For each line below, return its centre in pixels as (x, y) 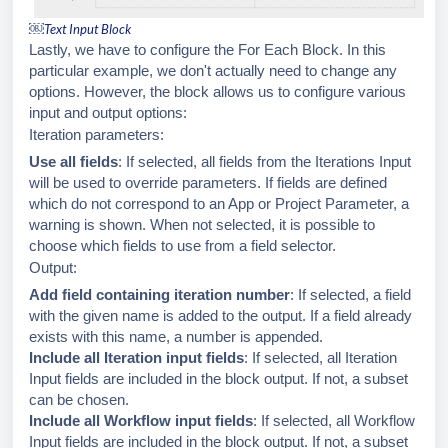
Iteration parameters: (96, 134)
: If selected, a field (350, 294)
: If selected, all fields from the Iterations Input (264, 161)
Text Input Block (87, 28)
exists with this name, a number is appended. (176, 336)
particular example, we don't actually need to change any (213, 70)
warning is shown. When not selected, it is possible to (202, 224)
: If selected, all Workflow (334, 420)
